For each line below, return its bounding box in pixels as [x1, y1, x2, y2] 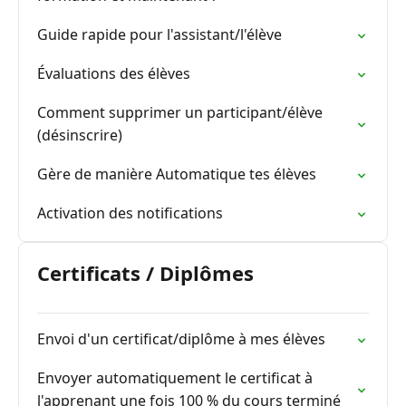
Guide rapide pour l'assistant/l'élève [37, 24, 282, 44]
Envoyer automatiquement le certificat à [37, 368, 313, 388]
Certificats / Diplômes [37, 259, 254, 286]
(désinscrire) [37, 125, 122, 145]
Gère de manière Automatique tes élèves [37, 164, 316, 184]
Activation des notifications [37, 203, 223, 223]
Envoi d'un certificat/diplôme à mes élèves [37, 329, 325, 349]
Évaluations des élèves [37, 63, 190, 83]
